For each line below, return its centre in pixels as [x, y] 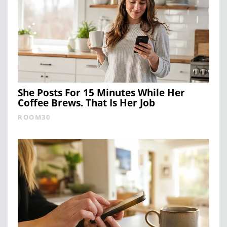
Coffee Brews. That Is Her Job [86, 103]
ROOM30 [34, 117]
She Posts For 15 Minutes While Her [101, 92]
